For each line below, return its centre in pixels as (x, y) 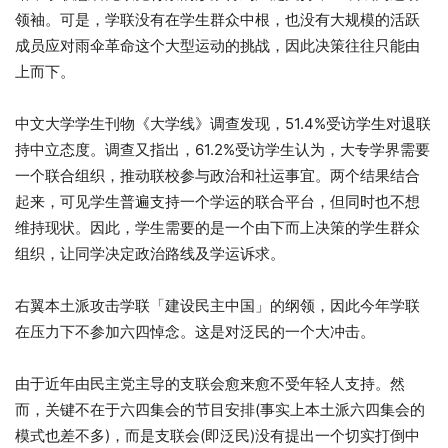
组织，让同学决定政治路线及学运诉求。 (150, 253)
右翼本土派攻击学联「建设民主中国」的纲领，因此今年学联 (217, 305)
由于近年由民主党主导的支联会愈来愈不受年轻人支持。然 (210, 383)
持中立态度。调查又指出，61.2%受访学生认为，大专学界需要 (222, 149)
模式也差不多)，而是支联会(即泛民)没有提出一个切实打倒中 (217, 435)
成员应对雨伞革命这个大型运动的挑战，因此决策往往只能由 (217, 45)
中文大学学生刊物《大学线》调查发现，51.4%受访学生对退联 (223, 123)
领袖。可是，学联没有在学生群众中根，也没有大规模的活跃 (217, 19)
